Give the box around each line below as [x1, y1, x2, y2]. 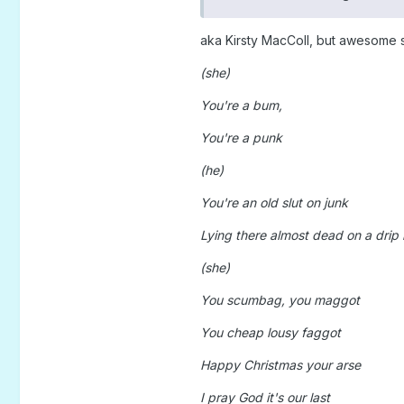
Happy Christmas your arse [199, 356, 361, 372]
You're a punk [199, 129, 282, 145]
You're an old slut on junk [199, 194, 348, 210]
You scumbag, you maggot [199, 291, 360, 308]
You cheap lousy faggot [199, 324, 341, 340]
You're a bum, [199, 96, 282, 113]
